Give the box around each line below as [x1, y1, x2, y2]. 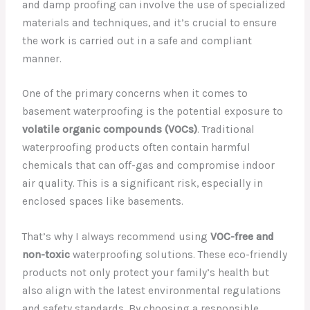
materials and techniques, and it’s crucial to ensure [22, 16, 277, 29]
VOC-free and [210, 230, 275, 244]
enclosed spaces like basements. [22, 195, 184, 208]
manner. [22, 52, 62, 65]
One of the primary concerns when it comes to [22, 87, 248, 100]
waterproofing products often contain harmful [22, 141, 251, 154]
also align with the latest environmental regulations [22, 284, 282, 298]
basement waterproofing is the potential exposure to [22, 105, 284, 118]
